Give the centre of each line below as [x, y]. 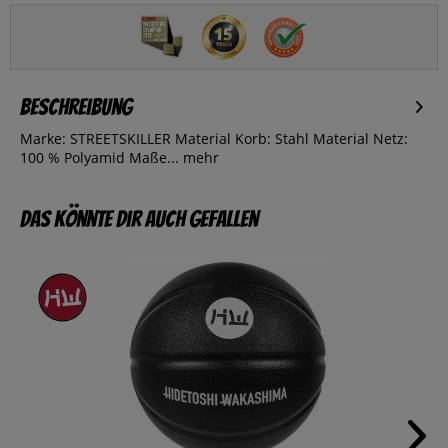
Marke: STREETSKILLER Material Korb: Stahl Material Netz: [214, 139]
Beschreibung [76, 107]
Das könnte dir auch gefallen [139, 219]
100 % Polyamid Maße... [99, 158]
